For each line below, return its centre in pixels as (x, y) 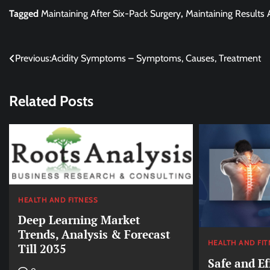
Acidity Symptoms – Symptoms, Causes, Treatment (156, 58)
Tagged (25, 13)
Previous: (33, 58)
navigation (41, 83)
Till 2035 (42, 249)
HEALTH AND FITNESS (58, 199)
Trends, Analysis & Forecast (94, 234)
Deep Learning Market (79, 220)
